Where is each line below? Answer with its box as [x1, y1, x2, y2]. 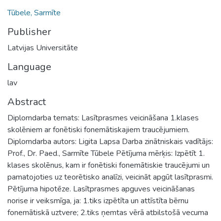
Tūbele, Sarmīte [7, 7, 61, 18]
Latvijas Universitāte [7, 42, 78, 53]
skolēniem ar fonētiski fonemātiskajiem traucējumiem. [7, 124, 189, 135]
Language [7, 60, 51, 74]
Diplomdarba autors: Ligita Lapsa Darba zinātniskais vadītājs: [7, 136, 213, 147]
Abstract [7, 95, 46, 109]
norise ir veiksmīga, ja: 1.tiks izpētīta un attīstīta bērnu [7, 195, 188, 206]
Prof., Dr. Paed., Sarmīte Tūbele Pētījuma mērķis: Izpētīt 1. [7, 147, 205, 159]
